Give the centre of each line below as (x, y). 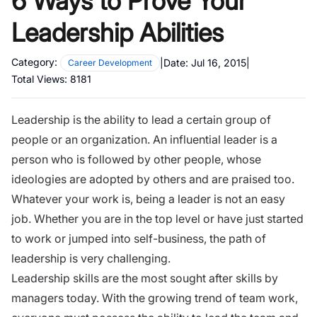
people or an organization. (82, 139)
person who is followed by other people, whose (136, 159)
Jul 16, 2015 (219, 63)
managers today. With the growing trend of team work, (155, 298)
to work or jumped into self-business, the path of (139, 238)
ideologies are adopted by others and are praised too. (153, 179)
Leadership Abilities (117, 32)
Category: (34, 62)
